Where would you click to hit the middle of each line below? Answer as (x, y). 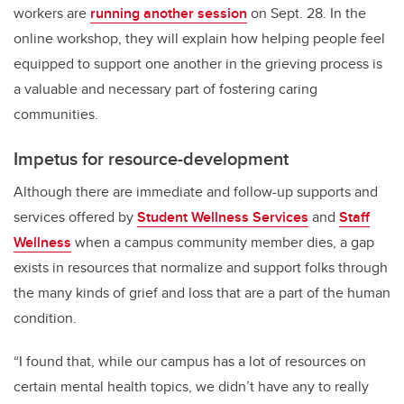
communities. (56, 115)
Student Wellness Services (223, 217)
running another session (169, 14)
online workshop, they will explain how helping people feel (199, 39)
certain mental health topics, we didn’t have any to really (191, 387)
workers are (52, 14)
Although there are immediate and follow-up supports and (196, 192)
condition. (45, 318)
